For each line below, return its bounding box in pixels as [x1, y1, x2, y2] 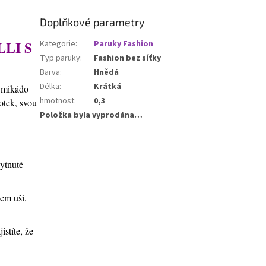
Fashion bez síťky [94, 52, 161, 65]
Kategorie [40, 38, 76, 50]
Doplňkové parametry [40, 15, 145, 29]
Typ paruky [40, 52, 81, 65]
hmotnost [40, 95, 75, 107]
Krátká [94, 81, 122, 93]
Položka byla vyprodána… [40, 109, 143, 122]
